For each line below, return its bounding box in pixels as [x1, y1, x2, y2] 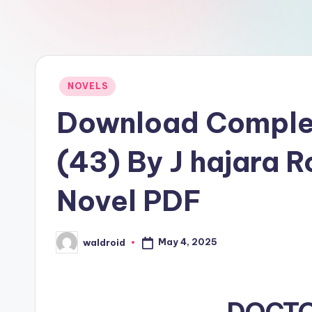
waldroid [83, 236, 125, 248]
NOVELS [68, 81, 108, 91]
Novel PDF [56, 183, 201, 219]
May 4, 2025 [157, 236, 217, 248]
